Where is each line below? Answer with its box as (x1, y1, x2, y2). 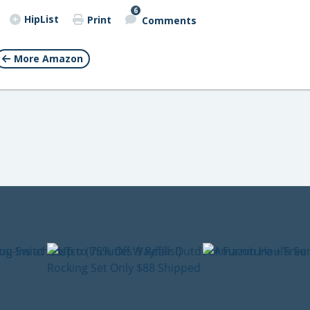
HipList (24, 12, 59, 26)
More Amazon (14, 52, 83, 65)
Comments (142, 13, 197, 27)
